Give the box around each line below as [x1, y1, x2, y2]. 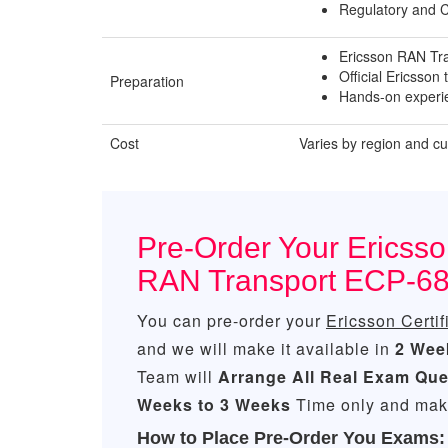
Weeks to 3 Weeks [137, 393, 291, 416]
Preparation [110, 71, 184, 91]
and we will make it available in [137, 337, 395, 360]
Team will [137, 365, 218, 388]
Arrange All [218, 365, 315, 388]
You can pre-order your [137, 309, 326, 332]
